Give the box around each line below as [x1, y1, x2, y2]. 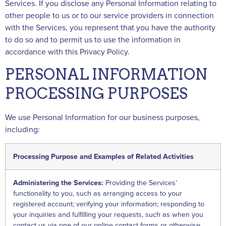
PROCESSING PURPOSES [5, 85, 188, 103]
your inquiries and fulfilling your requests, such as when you [13, 210, 203, 219]
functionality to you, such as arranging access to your [13, 189, 182, 198]
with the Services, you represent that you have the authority [5, 22, 215, 33]
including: [5, 125, 40, 135]
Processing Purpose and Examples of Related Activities [13, 152, 194, 161]
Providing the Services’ [105, 178, 177, 187]
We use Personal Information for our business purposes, [5, 112, 200, 123]
